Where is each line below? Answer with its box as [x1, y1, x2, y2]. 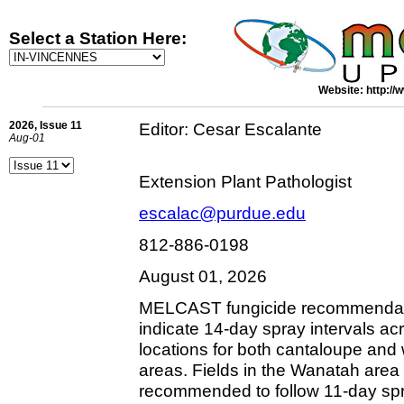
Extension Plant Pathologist [139, 171, 352, 191]
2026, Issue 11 [9, 119, 82, 132]
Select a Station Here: [9, 28, 187, 48]
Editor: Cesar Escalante [139, 119, 322, 139]
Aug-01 [9, 132, 45, 144]
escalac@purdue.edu [139, 203, 306, 223]
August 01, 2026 [139, 266, 267, 286]
